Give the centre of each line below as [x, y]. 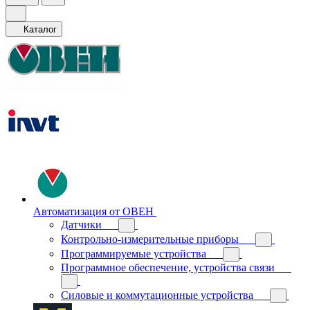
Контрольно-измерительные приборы [150, 239]
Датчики [81, 225]
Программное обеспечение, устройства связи [168, 267]
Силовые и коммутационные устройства [157, 295]
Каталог [40, 29]
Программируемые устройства [134, 254]
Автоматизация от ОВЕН [93, 211]
